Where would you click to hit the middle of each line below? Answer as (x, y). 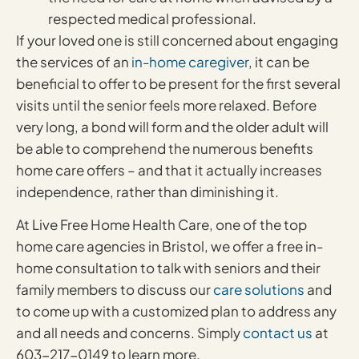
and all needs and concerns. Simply (129, 333)
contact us (278, 333)
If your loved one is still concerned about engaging (177, 40)
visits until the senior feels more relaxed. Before (166, 105)
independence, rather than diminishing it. (147, 192)
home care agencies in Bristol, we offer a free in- (169, 246)
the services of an (74, 62)
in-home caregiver (190, 62)
